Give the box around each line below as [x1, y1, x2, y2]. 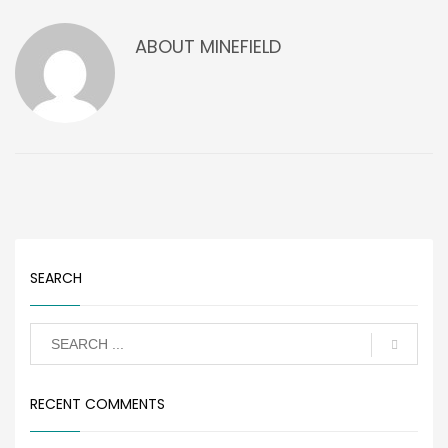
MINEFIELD [200, 34, 281, 59]
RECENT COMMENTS [30, 394, 165, 414]
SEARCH [30, 268, 82, 288]
